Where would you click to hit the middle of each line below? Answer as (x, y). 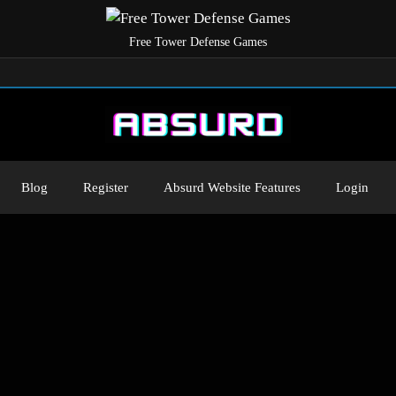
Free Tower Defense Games (198, 42)
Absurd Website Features (232, 187)
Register (106, 187)
